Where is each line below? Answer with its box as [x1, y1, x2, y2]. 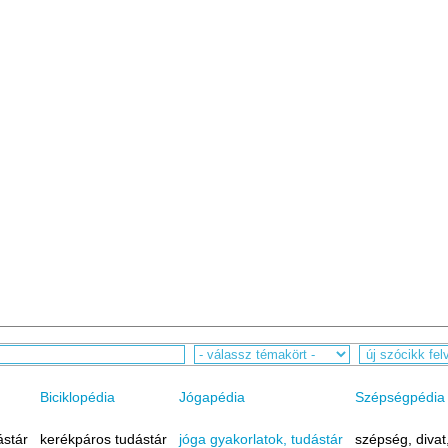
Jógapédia [178, 389, 245, 405]
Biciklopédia [39, 389, 115, 405]
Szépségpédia [354, 389, 445, 405]
